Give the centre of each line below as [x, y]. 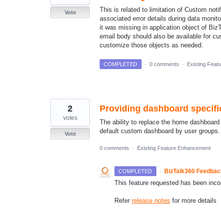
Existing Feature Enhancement [174, 148]
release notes [151, 200]
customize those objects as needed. [151, 45]
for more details [193, 200]
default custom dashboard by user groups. [160, 131]
